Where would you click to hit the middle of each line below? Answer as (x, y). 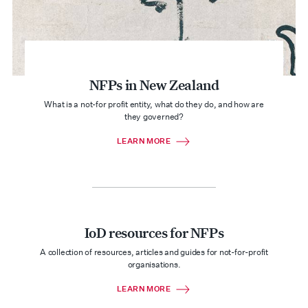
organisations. (154, 264)
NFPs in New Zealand (154, 85)
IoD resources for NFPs (154, 232)
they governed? (154, 117)
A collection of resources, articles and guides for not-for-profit (154, 252)
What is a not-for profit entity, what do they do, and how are (154, 104)
